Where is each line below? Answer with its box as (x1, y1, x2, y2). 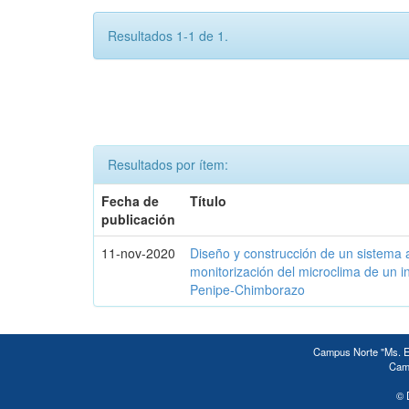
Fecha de (101, 192, 160, 210)
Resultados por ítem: (108, 155, 228, 173)
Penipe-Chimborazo (190, 280, 306, 299)
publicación (101, 210, 176, 228)
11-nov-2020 (101, 244, 176, 262)
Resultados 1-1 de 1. (108, 26, 228, 45)
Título (190, 192, 227, 210)
